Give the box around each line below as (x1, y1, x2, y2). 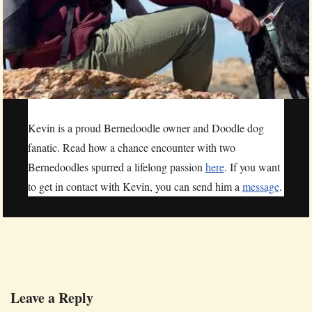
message (242, 179, 279, 194)
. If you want (224, 159, 280, 175)
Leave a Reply (10, 288, 93, 309)
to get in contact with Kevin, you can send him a (27, 179, 242, 194)
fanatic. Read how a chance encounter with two (27, 140, 235, 155)
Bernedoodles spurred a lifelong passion (27, 159, 205, 175)
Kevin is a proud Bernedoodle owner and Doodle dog (27, 120, 264, 136)
